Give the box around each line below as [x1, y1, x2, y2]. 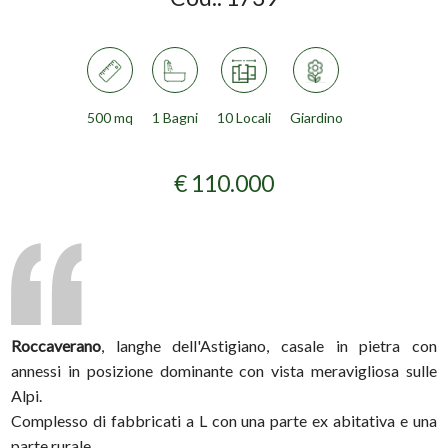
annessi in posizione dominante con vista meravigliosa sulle [11, 361, 437, 380]
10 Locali [216, 109, 271, 126]
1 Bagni [151, 109, 198, 126]
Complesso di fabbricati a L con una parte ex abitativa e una [11, 411, 437, 430]
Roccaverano [11, 336, 102, 355]
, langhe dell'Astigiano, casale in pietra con [101, 336, 437, 355]
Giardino [289, 109, 343, 126]
